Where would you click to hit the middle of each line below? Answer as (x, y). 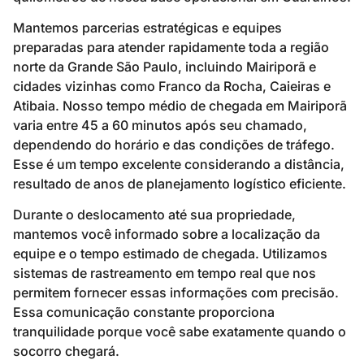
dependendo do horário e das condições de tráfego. (174, 145)
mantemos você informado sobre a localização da (167, 234)
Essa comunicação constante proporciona (144, 312)
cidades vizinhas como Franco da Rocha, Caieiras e (172, 87)
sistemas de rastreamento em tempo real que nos (165, 273)
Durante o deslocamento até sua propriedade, (154, 215)
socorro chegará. (66, 351)
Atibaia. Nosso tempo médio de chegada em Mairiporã (180, 106)
